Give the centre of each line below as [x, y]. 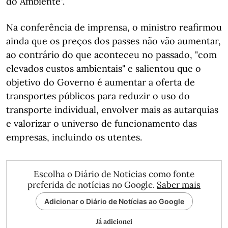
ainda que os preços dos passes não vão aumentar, [113, 41]
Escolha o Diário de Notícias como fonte [114, 174]
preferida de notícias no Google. [92, 185]
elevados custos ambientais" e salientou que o [104, 68]
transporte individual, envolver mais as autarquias [112, 110]
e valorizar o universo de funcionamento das [102, 123]
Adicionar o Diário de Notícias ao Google [114, 201]
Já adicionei [114, 221]
